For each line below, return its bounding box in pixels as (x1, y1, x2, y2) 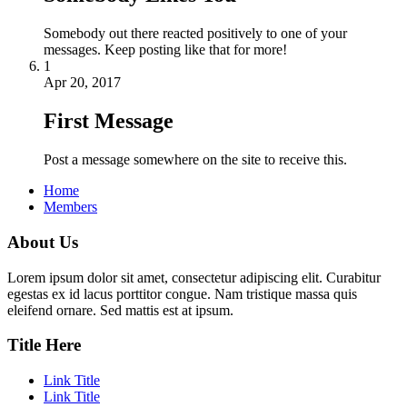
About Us (7, 232, 78, 252)
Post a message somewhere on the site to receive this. (44, 152, 347, 168)
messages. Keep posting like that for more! (44, 42, 287, 58)
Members (44, 199, 97, 215)
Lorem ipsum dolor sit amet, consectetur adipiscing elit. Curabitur (7, 269, 381, 285)
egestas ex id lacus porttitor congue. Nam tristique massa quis (7, 285, 357, 302)
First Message (44, 109, 174, 134)
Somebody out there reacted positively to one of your (44, 25, 347, 42)
